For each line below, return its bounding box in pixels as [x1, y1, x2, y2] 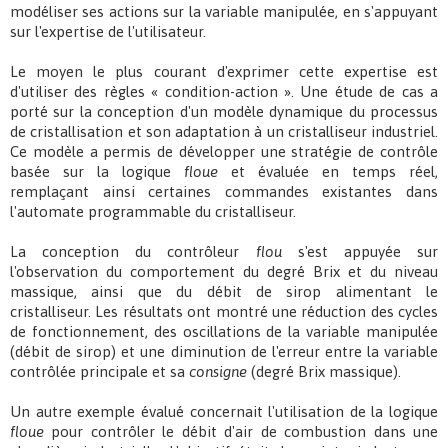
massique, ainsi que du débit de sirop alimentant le [10, 283, 438, 301]
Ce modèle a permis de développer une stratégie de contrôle [10, 143, 438, 161]
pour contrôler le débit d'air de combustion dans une [44, 423, 438, 441]
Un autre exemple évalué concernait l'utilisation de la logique [10, 403, 438, 421]
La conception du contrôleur [10, 243, 256, 261]
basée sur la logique [10, 163, 184, 181]
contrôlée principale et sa [10, 363, 189, 381]
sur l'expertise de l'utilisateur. [10, 23, 206, 41]
